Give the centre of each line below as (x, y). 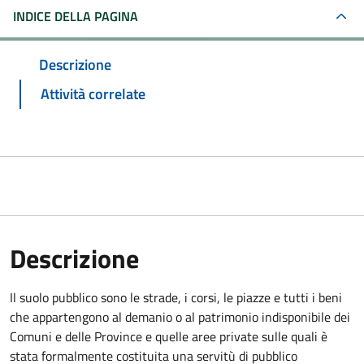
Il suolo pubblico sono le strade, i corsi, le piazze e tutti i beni (176, 297)
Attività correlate (93, 93)
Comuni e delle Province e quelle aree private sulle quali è (169, 336)
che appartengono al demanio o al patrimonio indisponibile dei (180, 316)
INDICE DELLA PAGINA (76, 16)
